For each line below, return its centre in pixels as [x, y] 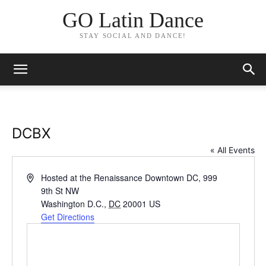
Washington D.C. [73, 204]
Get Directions [68, 217]
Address [41, 177]
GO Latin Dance [133, 20]
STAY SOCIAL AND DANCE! [133, 36]
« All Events [232, 150]
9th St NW [60, 191]
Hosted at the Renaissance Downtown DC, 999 [129, 178]
